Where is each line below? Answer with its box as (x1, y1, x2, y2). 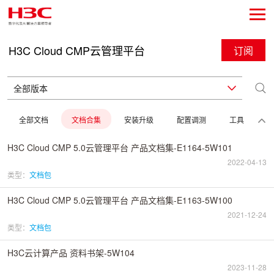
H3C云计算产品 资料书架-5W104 (7, 246, 135, 259)
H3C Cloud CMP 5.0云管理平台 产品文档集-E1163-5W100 (7, 194, 232, 206)
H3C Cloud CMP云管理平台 (9, 42, 145, 58)
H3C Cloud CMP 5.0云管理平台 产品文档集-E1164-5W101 (7, 141, 232, 154)
